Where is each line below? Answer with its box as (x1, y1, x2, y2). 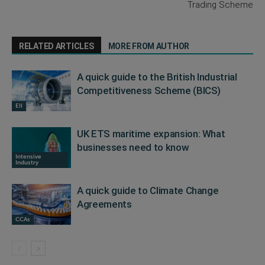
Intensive (15, 153, 41, 160)
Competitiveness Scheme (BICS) (77, 85, 221, 96)
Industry (15, 159, 38, 166)
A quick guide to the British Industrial (77, 71, 237, 83)
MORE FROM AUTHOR (108, 41, 190, 51)
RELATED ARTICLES (19, 41, 94, 51)
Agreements (77, 198, 132, 210)
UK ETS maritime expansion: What (77, 128, 225, 140)
